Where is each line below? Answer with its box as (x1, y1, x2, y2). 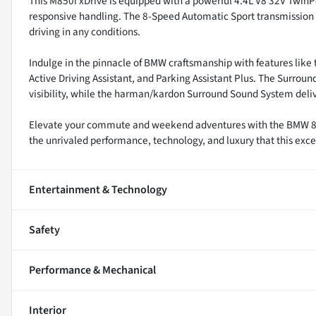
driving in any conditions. (29, 23, 140, 39)
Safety (29, 221, 60, 238)
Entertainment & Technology (29, 181, 167, 197)
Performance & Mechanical (29, 262, 156, 278)
